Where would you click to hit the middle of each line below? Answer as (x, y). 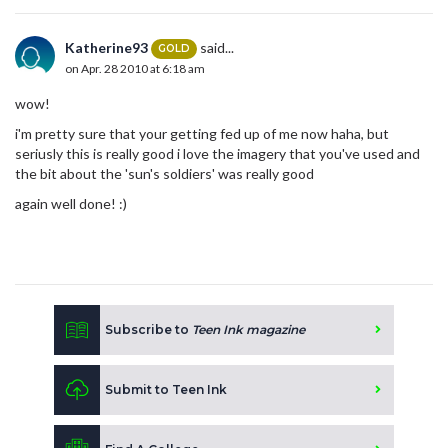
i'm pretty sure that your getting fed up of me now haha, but (202, 133)
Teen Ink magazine (248, 329)
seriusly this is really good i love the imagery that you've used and (217, 153)
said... (215, 47)
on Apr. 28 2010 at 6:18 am (135, 68)
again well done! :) (71, 203)
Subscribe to (148, 329)
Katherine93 (106, 47)
